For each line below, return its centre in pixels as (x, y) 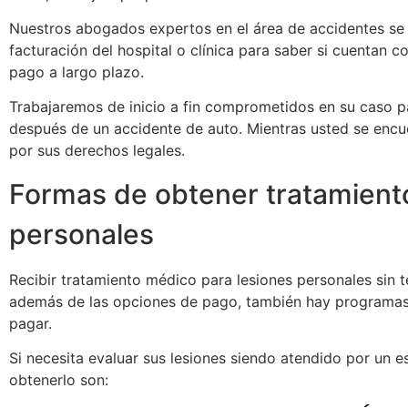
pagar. (31, 323)
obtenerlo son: (59, 380)
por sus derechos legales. (97, 150)
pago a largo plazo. (76, 72)
